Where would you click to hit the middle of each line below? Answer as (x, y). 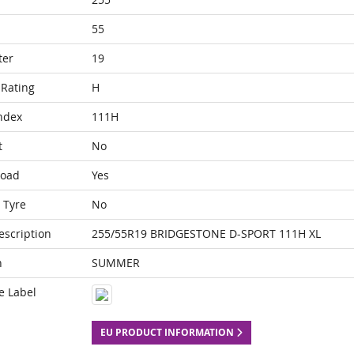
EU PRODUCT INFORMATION (168, 332)
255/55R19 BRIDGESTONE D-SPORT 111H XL (206, 233)
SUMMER (115, 263)
